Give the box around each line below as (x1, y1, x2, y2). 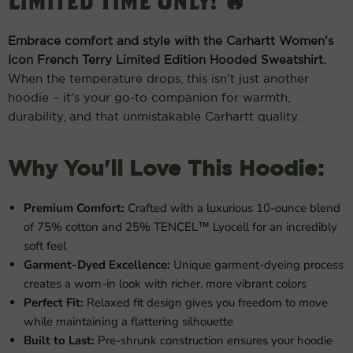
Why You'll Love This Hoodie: (8, 158, 324, 180)
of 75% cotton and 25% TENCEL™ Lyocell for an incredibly (24, 219, 337, 236)
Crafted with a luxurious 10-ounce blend (124, 200, 340, 217)
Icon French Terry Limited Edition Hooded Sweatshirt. (8, 54, 326, 67)
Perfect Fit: (24, 295, 84, 311)
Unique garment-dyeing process (170, 257, 344, 273)
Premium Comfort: (24, 200, 124, 217)
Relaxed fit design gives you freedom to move (84, 295, 328, 311)
